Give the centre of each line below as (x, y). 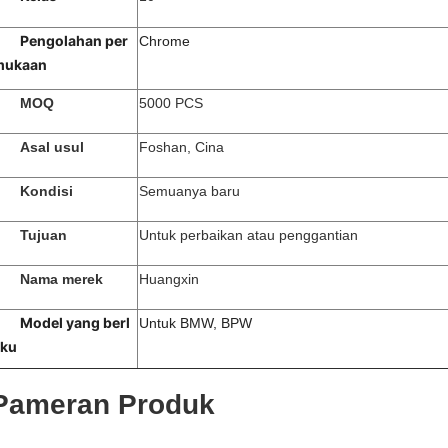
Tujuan (43, 235)
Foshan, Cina (181, 147)
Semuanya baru (189, 191)
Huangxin (169, 279)
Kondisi (46, 191)
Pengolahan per (74, 40)
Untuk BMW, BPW (195, 323)
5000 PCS (171, 103)
